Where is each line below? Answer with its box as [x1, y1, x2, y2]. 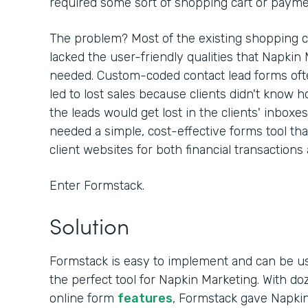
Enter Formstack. [49, 178, 144, 193]
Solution [49, 210, 129, 241]
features [118, 291, 173, 306]
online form [49, 291, 118, 306]
